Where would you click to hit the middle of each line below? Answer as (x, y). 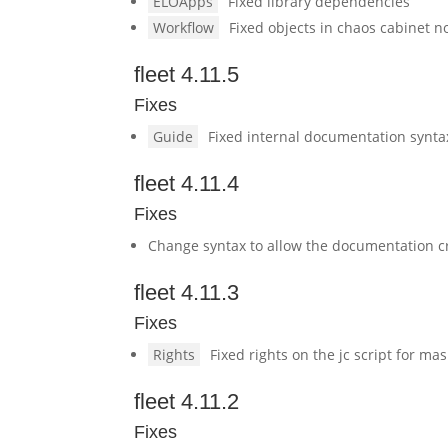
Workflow (184, 27)
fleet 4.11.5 (187, 74)
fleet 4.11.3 (187, 292)
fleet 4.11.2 (187, 401)
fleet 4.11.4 (187, 183)
